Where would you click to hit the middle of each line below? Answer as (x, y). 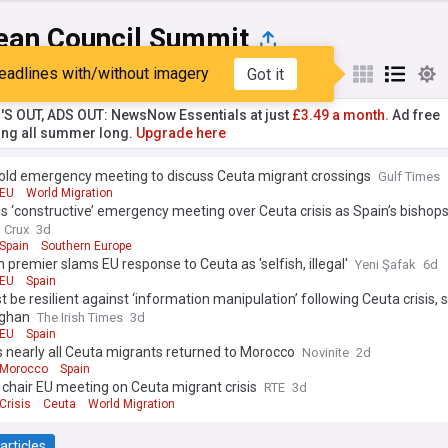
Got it (265, 74)
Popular (53, 74)
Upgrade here (181, 133)
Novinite (325, 352)
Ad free (414, 115)
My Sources (155, 74)
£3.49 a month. (340, 115)
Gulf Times (409, 176)
